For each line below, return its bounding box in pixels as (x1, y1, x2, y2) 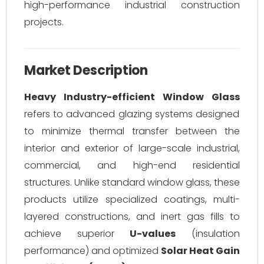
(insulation (176, 227, 240, 240)
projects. (24, 15, 64, 29)
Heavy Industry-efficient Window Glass (24, 90, 240, 104)
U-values (130, 227, 176, 240)
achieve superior (24, 227, 130, 240)
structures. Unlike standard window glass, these (24, 176, 240, 189)
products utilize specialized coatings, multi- (24, 193, 240, 206)
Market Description (24, 61, 148, 80)
